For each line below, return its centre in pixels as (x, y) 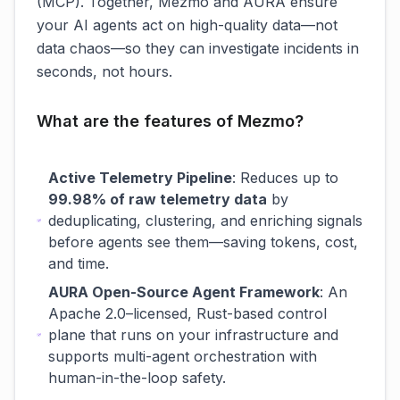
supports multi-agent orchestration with (182, 356)
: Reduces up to (286, 178)
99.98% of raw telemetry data (158, 199)
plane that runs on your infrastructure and (193, 335)
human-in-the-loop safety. (137, 378)
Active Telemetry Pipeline (141, 178)
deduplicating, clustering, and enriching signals (206, 221)
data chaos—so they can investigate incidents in (198, 48)
